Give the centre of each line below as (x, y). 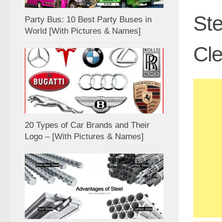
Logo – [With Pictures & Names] (84, 136)
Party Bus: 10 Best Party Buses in (88, 19)
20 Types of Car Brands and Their (87, 125)
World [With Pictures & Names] (83, 31)
